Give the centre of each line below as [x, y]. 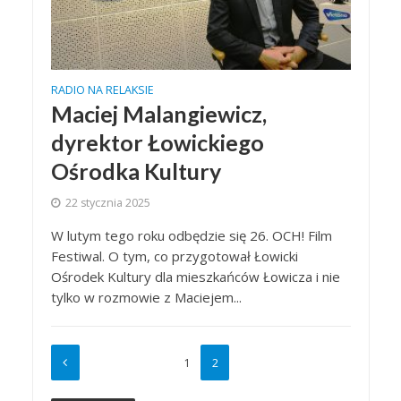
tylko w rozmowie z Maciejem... [146, 298]
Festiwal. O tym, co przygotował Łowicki [174, 256]
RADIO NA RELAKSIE [102, 90]
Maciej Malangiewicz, [158, 114]
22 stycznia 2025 [107, 203]
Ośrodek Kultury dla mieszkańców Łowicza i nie [195, 277]
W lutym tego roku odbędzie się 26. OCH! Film [191, 236]
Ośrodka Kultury [136, 171]
